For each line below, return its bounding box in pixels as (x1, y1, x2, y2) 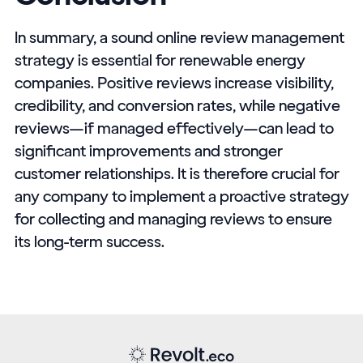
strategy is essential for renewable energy (14, 49, 305, 70)
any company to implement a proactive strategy (14, 186, 349, 206)
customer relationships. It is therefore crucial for (14, 163, 340, 183)
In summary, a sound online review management (14, 27, 344, 47)
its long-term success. (14, 231, 164, 251)
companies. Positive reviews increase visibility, (14, 72, 334, 92)
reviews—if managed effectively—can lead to (14, 117, 334, 138)
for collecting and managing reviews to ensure (14, 208, 332, 228)
